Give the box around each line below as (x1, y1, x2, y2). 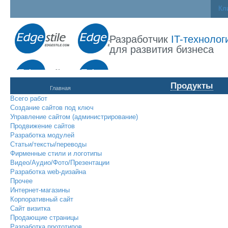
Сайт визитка (10, 205, 50, 212)
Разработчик (109, 34, 171, 45)
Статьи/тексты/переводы (10, 140, 87, 148)
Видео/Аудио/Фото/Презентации (10, 159, 109, 166)
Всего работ (10, 95, 47, 102)
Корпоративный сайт (10, 195, 73, 203)
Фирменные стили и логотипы (10, 150, 102, 157)
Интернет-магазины (10, 186, 70, 194)
